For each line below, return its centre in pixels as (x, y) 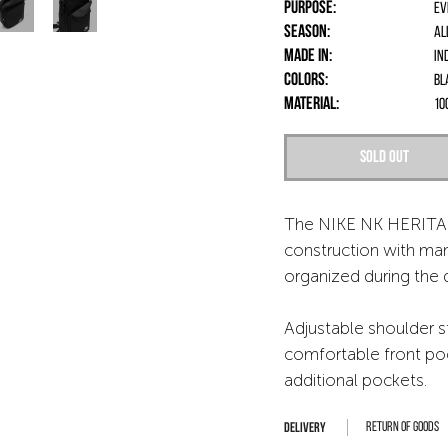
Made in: (308, 56)
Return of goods (402, 427)
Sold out (384, 157)
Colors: (306, 80)
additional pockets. (355, 380)
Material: (311, 104)
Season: (307, 32)
